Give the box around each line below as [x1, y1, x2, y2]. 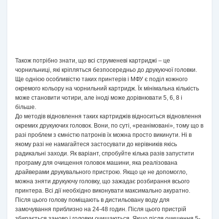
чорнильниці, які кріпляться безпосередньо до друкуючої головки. [15, 66, 197, 73]
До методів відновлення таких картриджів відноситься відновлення [15, 113, 201, 120]
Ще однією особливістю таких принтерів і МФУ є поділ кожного [15, 76, 188, 83]
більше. [15, 104, 36, 110]
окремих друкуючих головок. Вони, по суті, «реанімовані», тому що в [15, 122, 203, 129]
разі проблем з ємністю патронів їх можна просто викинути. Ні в [15, 131, 192, 138]
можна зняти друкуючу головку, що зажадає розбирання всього [15, 178, 190, 185]
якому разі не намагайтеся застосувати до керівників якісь [15, 141, 177, 148]
